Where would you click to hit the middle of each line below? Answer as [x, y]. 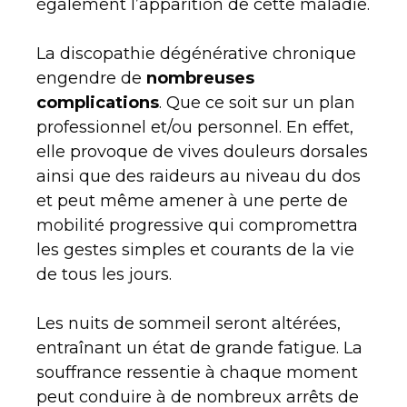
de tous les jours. [104, 275]
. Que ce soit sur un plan [257, 103]
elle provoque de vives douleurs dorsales [202, 152]
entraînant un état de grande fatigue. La [199, 348]
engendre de [91, 79]
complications [98, 103]
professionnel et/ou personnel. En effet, [195, 128]
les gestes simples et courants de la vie [195, 250]
